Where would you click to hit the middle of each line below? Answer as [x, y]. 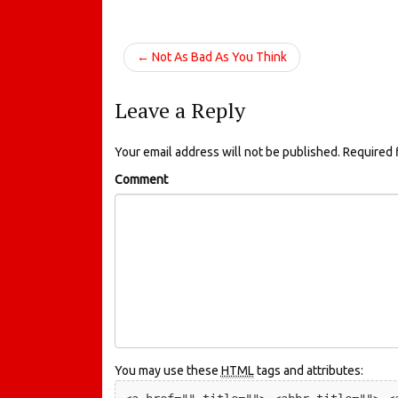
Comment [141, 179]
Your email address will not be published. [227, 151]
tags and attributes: [308, 370]
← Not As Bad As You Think [211, 56]
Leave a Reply [179, 110]
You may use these [167, 370]
